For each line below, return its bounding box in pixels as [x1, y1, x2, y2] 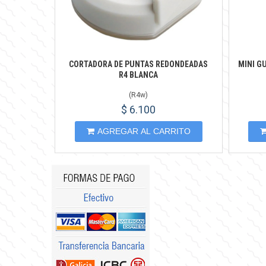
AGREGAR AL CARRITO [97, 126, 191, 136]
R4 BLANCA [119, 70, 159, 80]
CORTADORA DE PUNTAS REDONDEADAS [69, 59, 208, 69]
